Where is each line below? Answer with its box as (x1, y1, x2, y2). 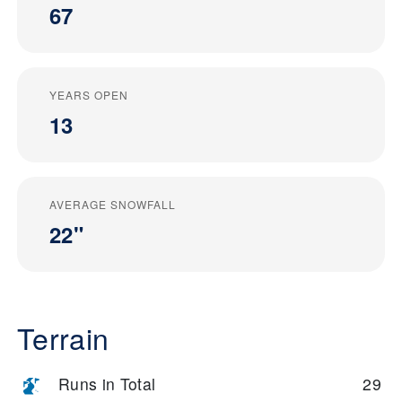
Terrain (17, 317, 109, 359)
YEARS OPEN (49, 87, 128, 103)
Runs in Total (58, 372, 156, 396)
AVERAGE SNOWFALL (49, 197, 176, 213)
